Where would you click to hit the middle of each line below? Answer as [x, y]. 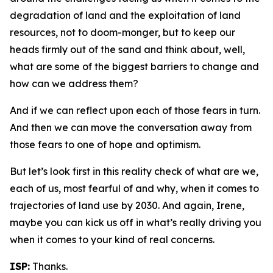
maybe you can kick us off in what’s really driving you [136, 222]
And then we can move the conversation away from [131, 127]
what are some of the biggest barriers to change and [134, 66]
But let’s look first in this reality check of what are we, [134, 171]
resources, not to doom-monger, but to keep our [122, 32]
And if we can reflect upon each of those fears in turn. [135, 110]
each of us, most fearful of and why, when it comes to [134, 188]
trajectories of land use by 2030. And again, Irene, [127, 205]
